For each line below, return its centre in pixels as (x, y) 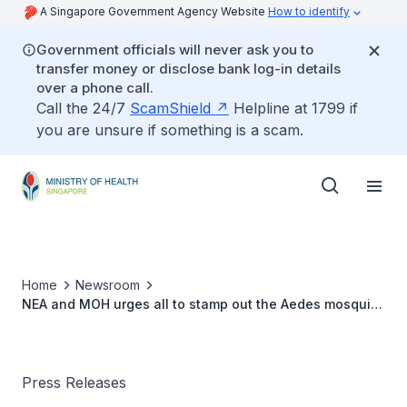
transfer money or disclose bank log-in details (189, 69)
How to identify (309, 11)
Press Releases (74, 382)
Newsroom (108, 285)
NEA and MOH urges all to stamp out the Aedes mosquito (203, 304)
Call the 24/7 (83, 108)
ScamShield (170, 108)
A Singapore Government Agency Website (154, 11)
